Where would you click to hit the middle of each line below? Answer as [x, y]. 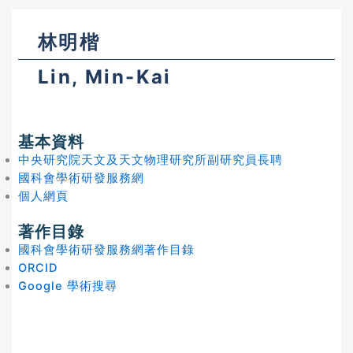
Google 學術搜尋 [68, 286]
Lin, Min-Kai [105, 77]
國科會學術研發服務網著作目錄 [106, 249]
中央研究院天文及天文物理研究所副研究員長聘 [150, 160]
